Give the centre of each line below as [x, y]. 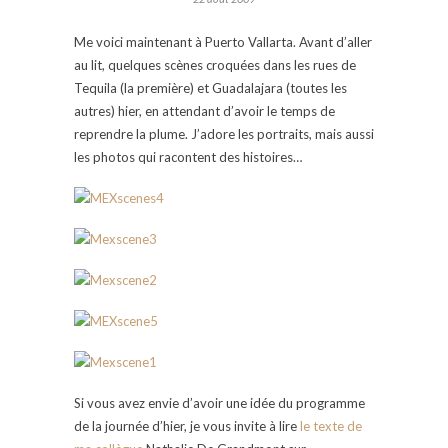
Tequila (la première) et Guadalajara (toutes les [210, 87]
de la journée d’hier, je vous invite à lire [187, 425]
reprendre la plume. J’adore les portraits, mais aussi [224, 133]
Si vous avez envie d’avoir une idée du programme [219, 402]
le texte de [331, 425]
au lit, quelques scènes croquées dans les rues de [215, 64]
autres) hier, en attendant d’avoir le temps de [204, 110]
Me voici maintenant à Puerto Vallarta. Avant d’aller [223, 41]
